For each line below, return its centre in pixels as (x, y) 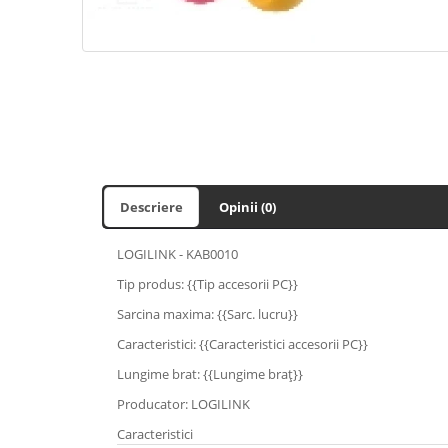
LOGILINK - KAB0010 (177, 253)
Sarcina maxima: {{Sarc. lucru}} (207, 313)
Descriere (151, 206)
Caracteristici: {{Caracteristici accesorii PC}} (242, 343)
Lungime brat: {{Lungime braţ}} (210, 373)
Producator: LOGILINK (183, 403)
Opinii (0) (247, 206)
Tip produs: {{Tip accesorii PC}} (207, 283)
